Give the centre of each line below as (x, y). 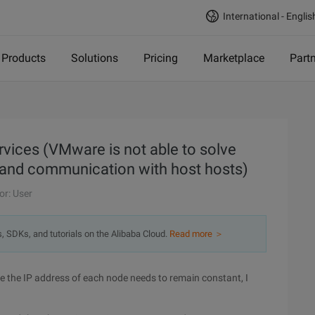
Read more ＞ (197, 234)
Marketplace (234, 58)
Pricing (161, 58)
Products (24, 58)
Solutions (95, 58)
